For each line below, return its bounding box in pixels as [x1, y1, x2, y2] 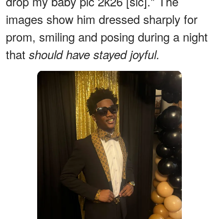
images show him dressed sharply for [6, 10, 197, 27]
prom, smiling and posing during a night [6, 27, 208, 45]
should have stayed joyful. [29, 45, 160, 63]
